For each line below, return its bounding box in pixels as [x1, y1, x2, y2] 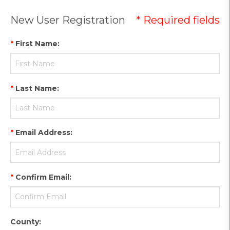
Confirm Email [15, 172, 69, 182]
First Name [15, 39, 57, 49]
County [10, 217, 39, 226]
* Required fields [136, 13, 220, 27]
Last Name [15, 83, 57, 93]
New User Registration [10, 13, 125, 27]
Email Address [15, 128, 70, 138]
